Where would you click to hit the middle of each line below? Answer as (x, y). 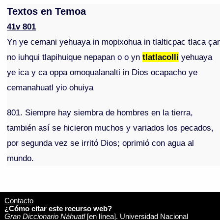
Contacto (19, 201)
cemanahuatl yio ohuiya (50, 88)
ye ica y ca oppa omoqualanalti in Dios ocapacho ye (102, 72)
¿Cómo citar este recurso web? (58, 208)
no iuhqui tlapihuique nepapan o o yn (75, 57)
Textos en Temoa (47, 12)
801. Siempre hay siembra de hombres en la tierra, (100, 113)
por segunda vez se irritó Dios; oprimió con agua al (101, 143)
